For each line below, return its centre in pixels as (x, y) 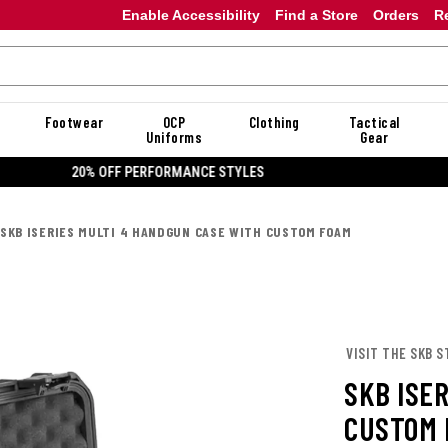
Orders (395, 14)
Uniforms (174, 137)
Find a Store (316, 14)
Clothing (274, 122)
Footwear (74, 122)
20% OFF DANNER (224, 171)
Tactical (374, 122)
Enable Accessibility (190, 14)
